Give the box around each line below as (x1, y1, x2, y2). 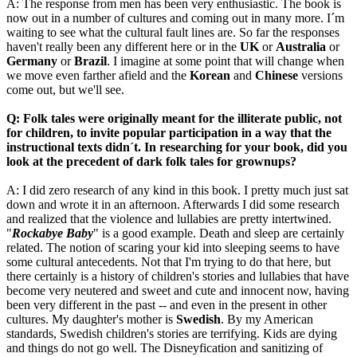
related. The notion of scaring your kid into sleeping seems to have (6, 241, 339, 255)
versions (298, 69, 343, 83)
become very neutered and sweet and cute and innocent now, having (6, 284, 349, 298)
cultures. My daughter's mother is (6, 312, 176, 327)
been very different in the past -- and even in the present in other (6, 298, 327, 312)
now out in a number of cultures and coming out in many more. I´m (6, 11, 344, 25)
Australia (276, 40, 326, 54)
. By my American (221, 312, 313, 327)
